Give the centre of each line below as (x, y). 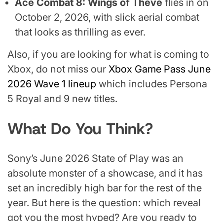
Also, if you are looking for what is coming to (108, 55)
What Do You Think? (80, 129)
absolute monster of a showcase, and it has (105, 173)
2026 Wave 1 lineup (52, 84)
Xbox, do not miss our (58, 69)
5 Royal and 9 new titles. (62, 99)
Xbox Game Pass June (160, 69)
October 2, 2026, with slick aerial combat (107, 18)
